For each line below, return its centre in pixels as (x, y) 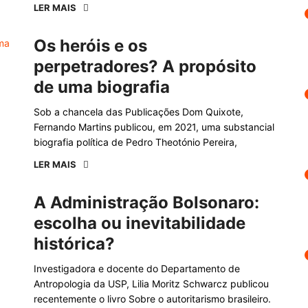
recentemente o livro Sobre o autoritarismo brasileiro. (152, 299)
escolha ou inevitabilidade (140, 223)
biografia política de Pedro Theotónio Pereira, (135, 142)
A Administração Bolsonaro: (146, 202)
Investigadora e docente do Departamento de (137, 268)
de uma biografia (102, 87)
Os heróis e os (90, 46)
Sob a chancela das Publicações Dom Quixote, (139, 112)
